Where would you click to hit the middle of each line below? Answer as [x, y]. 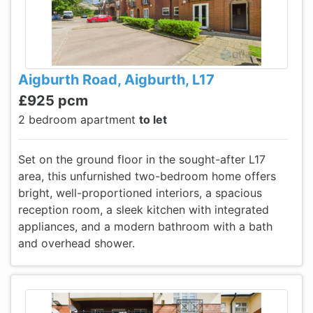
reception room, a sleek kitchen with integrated [144, 210]
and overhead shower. [77, 243]
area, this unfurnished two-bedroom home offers [147, 176]
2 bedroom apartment [79, 119]
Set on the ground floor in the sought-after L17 [142, 159]
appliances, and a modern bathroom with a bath [145, 226]
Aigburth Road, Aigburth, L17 [116, 80]
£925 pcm [53, 101]
